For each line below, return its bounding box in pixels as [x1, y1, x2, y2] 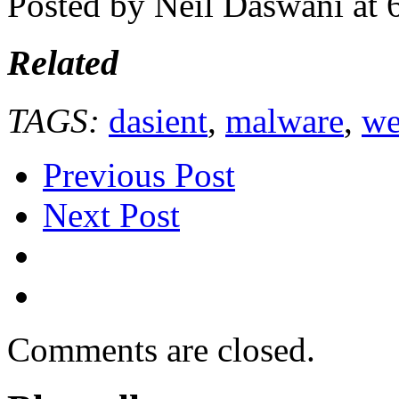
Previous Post [43, 155, 235, 194]
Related [7, 42, 118, 83]
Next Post [43, 195, 180, 234]
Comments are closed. [7, 330, 315, 369]
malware [225, 101, 344, 140]
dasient [109, 101, 208, 140]
